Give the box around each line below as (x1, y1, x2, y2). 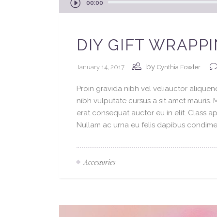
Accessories (84, 157, 115, 167)
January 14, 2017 (77, 63, 124, 71)
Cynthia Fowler (157, 63, 201, 71)
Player (59, 5, 80, 15)
